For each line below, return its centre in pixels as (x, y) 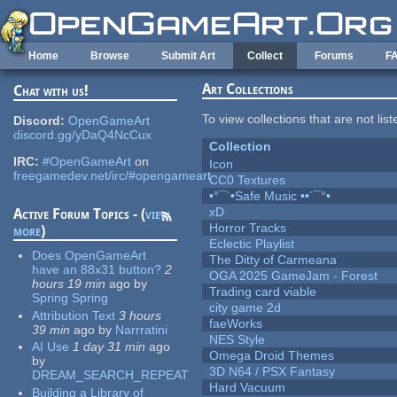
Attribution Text (74, 315)
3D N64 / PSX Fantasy (272, 372)
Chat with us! (51, 91)
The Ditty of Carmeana (273, 260)
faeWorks (236, 324)
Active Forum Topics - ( (80, 214)
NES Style (237, 340)
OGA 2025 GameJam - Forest (294, 276)
